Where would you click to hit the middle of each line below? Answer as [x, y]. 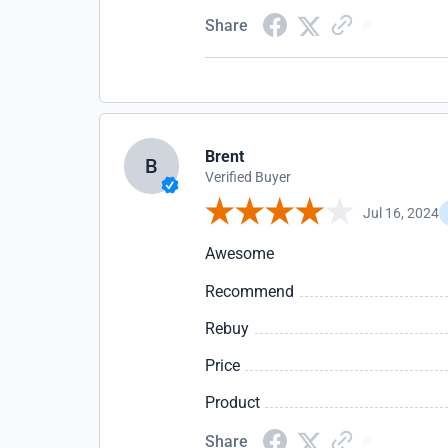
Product [233, 402]
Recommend [250, 291]
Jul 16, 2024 [401, 212]
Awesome [240, 253]
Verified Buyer [248, 177]
